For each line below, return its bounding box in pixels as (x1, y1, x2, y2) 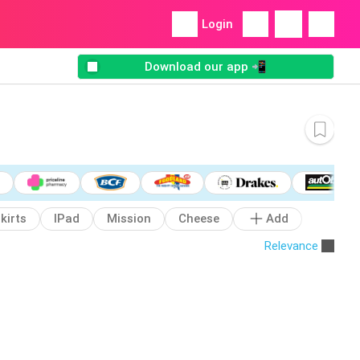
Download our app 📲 (145, 59, 267, 75)
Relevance (264, 238, 318, 253)
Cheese (178, 211, 219, 227)
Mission (107, 211, 151, 227)
